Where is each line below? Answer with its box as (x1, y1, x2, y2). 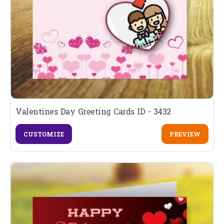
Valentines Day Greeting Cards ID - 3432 (15, 106, 171, 117)
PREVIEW (169, 130, 200, 138)
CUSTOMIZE (23, 130, 64, 138)
